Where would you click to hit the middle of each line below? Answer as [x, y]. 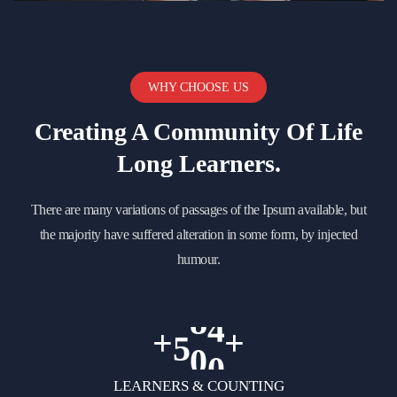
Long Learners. [198, 163]
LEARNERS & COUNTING [198, 385]
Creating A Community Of [177, 131]
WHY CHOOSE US [198, 87]
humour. [198, 259]
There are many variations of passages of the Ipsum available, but [198, 209]
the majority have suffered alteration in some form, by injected [198, 234]
